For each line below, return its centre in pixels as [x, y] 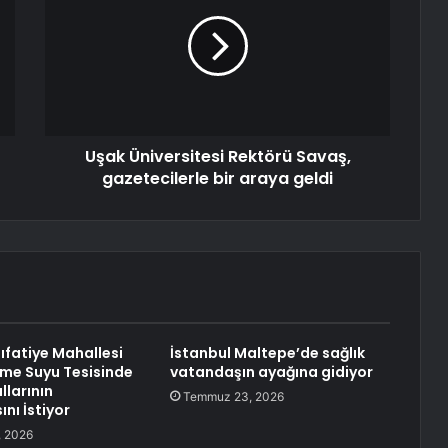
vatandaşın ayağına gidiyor [271, 372]
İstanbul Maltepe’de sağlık [267, 353]
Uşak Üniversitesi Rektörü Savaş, [217, 157]
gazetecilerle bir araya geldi [217, 179]
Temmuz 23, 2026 [233, 397]
